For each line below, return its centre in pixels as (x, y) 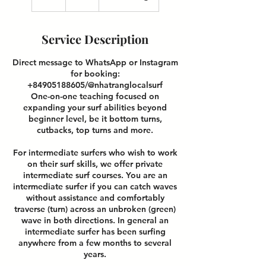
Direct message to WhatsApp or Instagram (95, 62)
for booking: (95, 74)
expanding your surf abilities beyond (95, 107)
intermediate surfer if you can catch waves (95, 186)
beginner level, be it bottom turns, (95, 119)
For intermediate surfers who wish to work (95, 153)
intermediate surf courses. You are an (95, 175)
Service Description (95, 39)
